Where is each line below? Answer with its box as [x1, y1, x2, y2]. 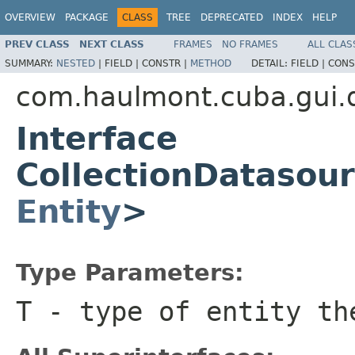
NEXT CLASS [79, 38, 144, 50]
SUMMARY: [5, 57, 56, 69]
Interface [16, 120, 177, 157]
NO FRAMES [222, 38, 278, 50]
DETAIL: [251, 57, 291, 69]
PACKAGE [65, 12, 109, 23]
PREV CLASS [5, 38, 70, 50]
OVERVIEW [5, 12, 55, 23]
